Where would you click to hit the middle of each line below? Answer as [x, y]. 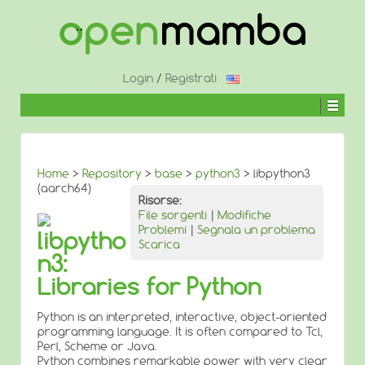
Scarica [159, 244]
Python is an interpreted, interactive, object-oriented [182, 317]
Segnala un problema [256, 230]
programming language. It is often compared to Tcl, [180, 332]
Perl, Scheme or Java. [97, 346]
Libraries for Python [149, 286]
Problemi [163, 230]
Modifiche [244, 215]
